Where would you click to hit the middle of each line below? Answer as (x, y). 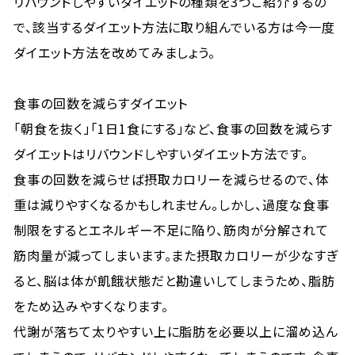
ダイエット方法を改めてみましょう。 (115, 52)
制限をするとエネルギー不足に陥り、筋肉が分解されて (172, 230)
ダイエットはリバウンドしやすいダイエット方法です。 (161, 154)
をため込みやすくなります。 (91, 306)
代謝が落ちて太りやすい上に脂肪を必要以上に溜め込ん (176, 331)
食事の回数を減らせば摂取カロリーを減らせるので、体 (172, 179)
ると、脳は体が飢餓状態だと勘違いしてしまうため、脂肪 (174, 281)
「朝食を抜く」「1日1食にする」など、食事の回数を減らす (173, 128)
